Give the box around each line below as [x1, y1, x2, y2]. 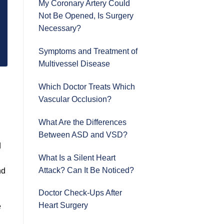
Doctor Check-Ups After [38, 188, 122, 197]
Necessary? [38, 24, 81, 33]
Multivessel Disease [38, 59, 110, 68]
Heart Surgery [38, 201, 88, 210]
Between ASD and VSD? [38, 130, 127, 139]
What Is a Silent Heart [38, 153, 115, 162]
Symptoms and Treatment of [38, 47, 137, 56]
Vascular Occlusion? [38, 94, 111, 103]
